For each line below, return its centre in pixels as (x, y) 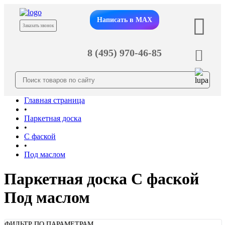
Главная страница (54, 100)
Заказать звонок (38, 26)
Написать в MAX (124, 20)
